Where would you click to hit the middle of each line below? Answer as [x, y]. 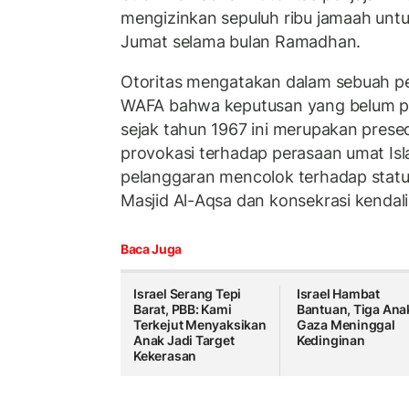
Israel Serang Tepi [188, 294]
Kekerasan [165, 356]
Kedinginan [330, 341]
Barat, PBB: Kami [183, 309]
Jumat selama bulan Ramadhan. [241, 42]
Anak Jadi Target [184, 341]
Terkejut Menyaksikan [200, 325]
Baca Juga [151, 249]
